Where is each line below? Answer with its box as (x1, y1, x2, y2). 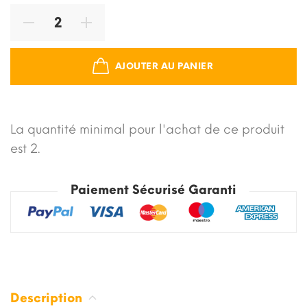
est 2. (10, 140, 40, 156)
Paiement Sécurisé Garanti (71, 182, 236, 197)
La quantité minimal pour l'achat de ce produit (10, 121, 284, 137)
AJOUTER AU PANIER (114, 61, 214, 72)
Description (10, 290, 86, 306)
